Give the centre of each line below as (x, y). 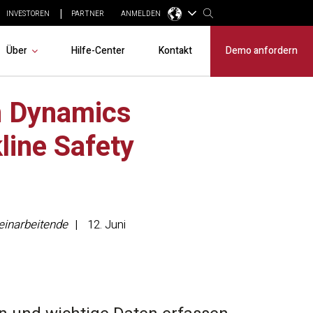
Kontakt (175, 51)
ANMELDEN (140, 14)
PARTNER (87, 14)
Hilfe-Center (98, 51)
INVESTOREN (28, 14)
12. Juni (106, 225)
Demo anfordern (261, 51)
